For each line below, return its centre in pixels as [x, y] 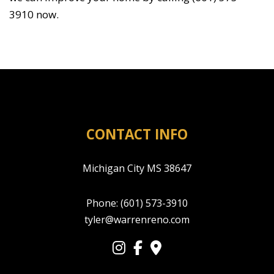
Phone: [103, 203]
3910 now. [34, 15]
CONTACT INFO [137, 135]
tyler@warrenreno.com [137, 220]
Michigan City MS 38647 [137, 168]
